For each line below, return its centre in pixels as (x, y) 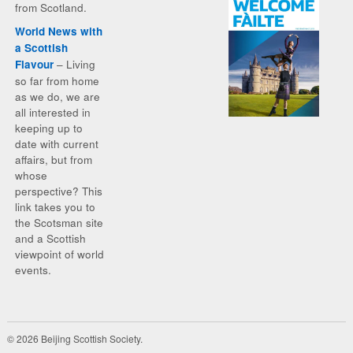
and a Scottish (50, 238)
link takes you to (55, 207)
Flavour (34, 65)
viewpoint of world (59, 254)
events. (33, 270)
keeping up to (48, 128)
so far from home (57, 81)
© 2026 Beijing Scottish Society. (74, 338)
